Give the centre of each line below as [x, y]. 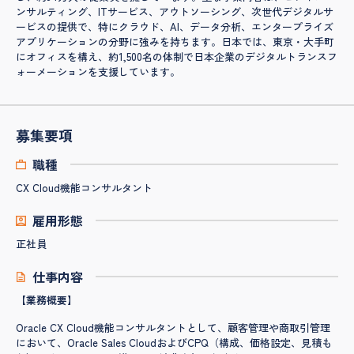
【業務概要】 [47, 300]
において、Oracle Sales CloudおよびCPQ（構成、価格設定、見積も [174, 343]
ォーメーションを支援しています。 [98, 72]
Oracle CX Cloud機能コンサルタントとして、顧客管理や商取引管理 [173, 328]
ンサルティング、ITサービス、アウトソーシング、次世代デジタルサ [175, 12]
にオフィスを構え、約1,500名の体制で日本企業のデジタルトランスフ [177, 57]
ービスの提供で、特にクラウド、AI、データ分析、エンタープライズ [175, 27]
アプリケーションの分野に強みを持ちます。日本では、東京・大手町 [175, 42]
